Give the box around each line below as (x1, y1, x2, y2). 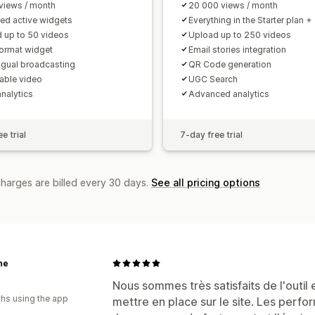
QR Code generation (188, 58, 271, 70)
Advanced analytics (188, 88, 269, 99)
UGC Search (188, 73, 238, 84)
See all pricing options (151, 176, 260, 188)
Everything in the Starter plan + (188, 14, 311, 25)
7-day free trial (180, 129, 243, 140)
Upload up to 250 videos (188, 29, 291, 40)
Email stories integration (188, 44, 286, 55)
